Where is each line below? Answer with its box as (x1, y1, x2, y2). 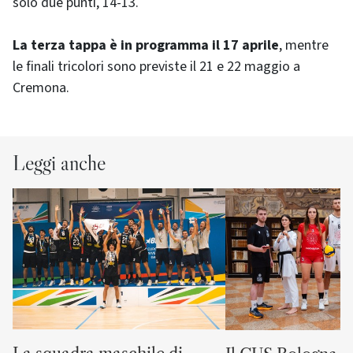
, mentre (279, 35, 329, 56)
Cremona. (13, 78, 69, 98)
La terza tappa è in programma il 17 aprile (13, 35, 279, 56)
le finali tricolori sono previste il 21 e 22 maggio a (13, 57, 300, 77)
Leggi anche (13, 149, 106, 176)
